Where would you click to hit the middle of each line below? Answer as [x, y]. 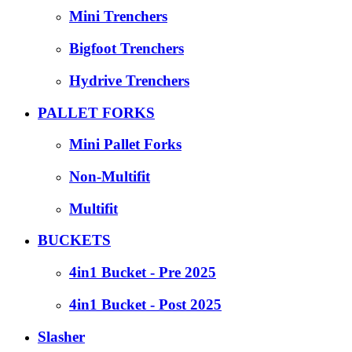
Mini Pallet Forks [125, 145]
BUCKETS [74, 240]
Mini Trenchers [118, 16]
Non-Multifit [110, 176]
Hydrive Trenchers [129, 80]
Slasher [61, 336]
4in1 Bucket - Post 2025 [145, 304]
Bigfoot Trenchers [126, 49]
